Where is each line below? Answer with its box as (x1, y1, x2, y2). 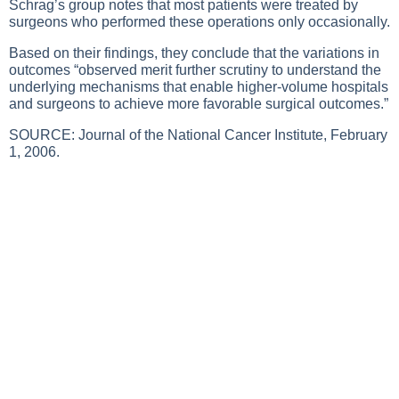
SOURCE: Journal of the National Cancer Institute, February (9, 127, 387, 142)
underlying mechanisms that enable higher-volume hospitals (9, 79, 388, 94)
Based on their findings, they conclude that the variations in (9, 45, 379, 61)
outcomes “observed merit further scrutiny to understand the (9, 62, 381, 77)
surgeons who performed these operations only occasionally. (9, 14, 390, 29)
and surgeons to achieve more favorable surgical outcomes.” (9, 96, 388, 111)
